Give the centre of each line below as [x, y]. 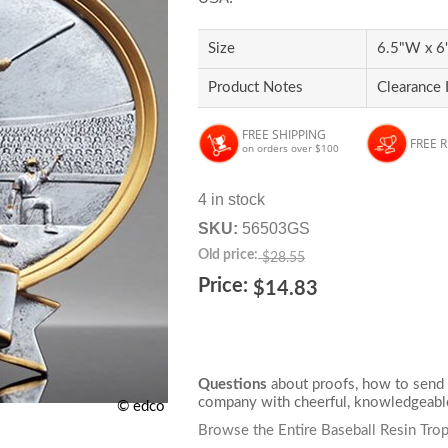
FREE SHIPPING [284, 134]
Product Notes [256, 87]
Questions [233, 384]
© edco [141, 406]
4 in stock [232, 199]
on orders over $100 [291, 148]
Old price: [228, 255]
